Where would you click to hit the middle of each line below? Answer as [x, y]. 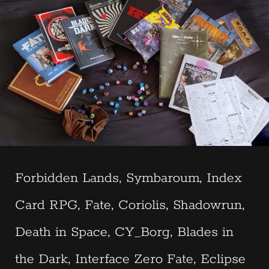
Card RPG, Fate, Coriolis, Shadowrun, [130, 206]
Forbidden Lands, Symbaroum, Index [128, 179]
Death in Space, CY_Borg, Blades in [124, 233]
